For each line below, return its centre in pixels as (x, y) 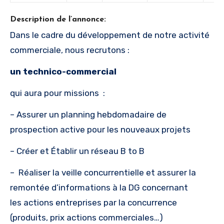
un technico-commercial (63, 72)
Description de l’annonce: (58, 19)
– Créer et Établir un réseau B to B (77, 151)
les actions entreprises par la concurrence (93, 203)
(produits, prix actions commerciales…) (86, 218)
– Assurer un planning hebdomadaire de (88, 115)
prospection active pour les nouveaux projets (100, 130)
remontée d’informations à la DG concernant (99, 188)
